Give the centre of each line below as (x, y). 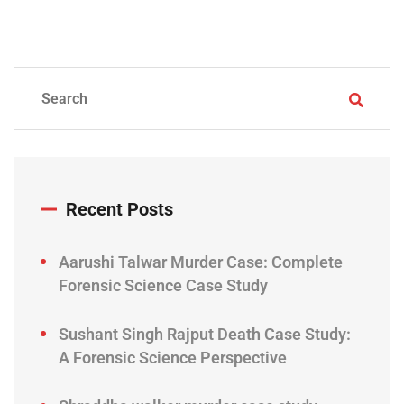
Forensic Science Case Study (163, 286)
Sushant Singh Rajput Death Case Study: (205, 335)
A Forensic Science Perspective (173, 358)
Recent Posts (119, 210)
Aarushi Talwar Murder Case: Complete (201, 262)
